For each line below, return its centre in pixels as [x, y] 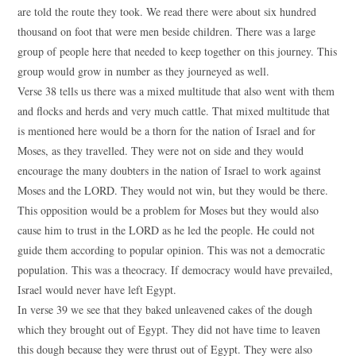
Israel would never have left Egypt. [97, 290]
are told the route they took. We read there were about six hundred [167, 12]
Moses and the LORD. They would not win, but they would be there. [173, 190]
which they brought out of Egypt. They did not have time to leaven [169, 329]
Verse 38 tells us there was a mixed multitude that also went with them [176, 91]
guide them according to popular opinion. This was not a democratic [172, 250]
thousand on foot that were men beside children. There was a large [167, 31]
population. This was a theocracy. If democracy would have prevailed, [176, 270]
